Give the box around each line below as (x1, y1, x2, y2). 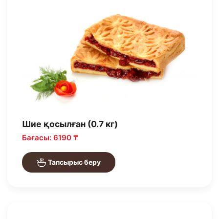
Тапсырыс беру (46, 158, 101, 167)
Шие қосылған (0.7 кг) (22, 119, 118, 130)
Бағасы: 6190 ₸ (22, 133, 78, 143)
